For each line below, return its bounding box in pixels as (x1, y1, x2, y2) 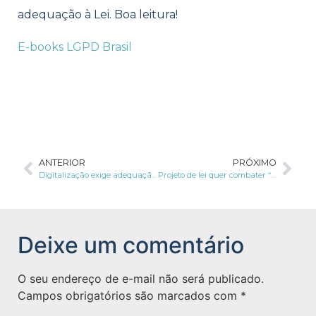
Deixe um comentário (18, 231, 244, 260)
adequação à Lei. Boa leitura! (18, 7, 178, 21)
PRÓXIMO (233, 157, 276, 169)
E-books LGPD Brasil (18, 39, 135, 54)
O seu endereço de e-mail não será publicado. (18, 272, 264, 286)
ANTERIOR (39, 157, 85, 169)
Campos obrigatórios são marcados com (18, 288, 241, 303)
